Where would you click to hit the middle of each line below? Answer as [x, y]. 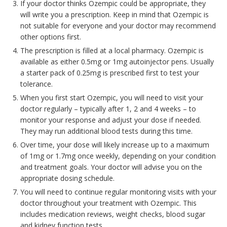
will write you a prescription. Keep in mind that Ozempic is [115, 15]
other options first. [51, 37]
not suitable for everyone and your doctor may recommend [118, 26]
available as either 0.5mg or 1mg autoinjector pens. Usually [117, 62]
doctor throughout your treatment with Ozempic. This [108, 203]
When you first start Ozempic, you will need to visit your [112, 98]
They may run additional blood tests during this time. [106, 131]
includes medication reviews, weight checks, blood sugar [113, 214]
